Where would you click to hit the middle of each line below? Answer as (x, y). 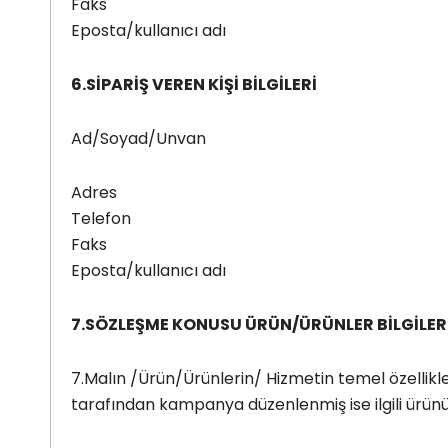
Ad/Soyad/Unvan (138, 138)
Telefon (101, 218)
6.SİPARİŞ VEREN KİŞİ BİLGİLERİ (194, 84)
